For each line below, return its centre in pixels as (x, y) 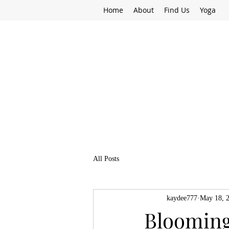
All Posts (106, 158)
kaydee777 (182, 198)
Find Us (177, 10)
